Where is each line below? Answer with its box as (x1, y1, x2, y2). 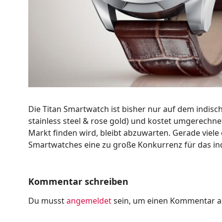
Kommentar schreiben (28, 175, 128, 188)
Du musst (28, 195, 66, 207)
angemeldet (66, 195, 111, 207)
